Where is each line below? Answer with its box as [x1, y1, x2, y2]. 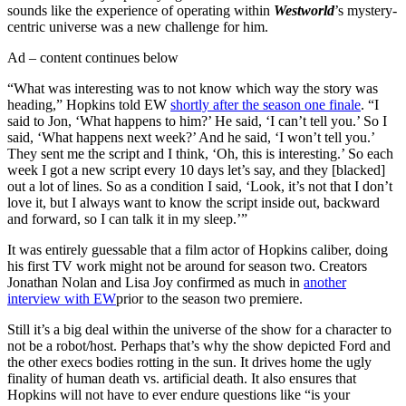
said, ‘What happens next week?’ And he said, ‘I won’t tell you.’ [7, 129, 374, 145]
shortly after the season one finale [170, 96, 361, 112]
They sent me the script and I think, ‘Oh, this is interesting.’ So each [7, 145, 393, 161]
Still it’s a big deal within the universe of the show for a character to [7, 321, 391, 337]
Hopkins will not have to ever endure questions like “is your [7, 386, 350, 402]
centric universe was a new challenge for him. [7, 18, 268, 34]
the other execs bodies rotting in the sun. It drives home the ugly [7, 353, 372, 370]
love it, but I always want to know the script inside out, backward [7, 194, 380, 210]
